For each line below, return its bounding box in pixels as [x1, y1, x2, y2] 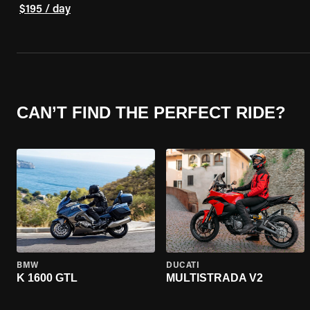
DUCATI [166, 262, 200, 270]
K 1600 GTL [17, 272, 77, 284]
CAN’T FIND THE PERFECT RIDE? [17, 102, 286, 122]
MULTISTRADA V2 [166, 272, 263, 284]
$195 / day [19, 4, 71, 15]
